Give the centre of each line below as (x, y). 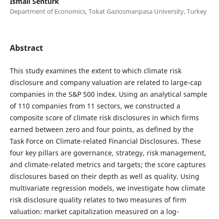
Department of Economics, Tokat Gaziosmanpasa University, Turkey (108, 11)
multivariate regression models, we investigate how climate (107, 188)
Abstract (26, 48)
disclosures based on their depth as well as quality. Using (104, 176)
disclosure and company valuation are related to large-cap (106, 82)
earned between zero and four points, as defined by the (101, 129)
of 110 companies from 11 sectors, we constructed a (95, 106)
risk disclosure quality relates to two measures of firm (98, 199)
